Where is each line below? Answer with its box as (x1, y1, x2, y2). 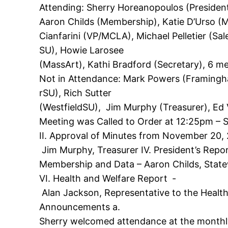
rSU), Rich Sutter (39, 87, 115, 98)
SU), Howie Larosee (39, 44, 127, 55)
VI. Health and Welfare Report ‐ (39, 173, 176, 184)
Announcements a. (39, 201, 121, 212)
